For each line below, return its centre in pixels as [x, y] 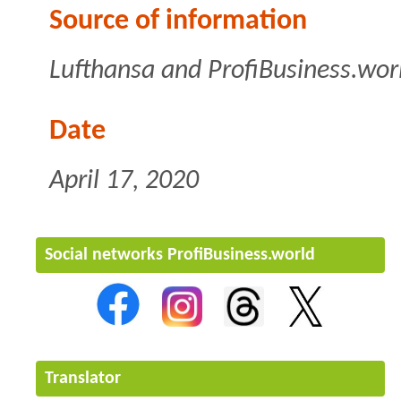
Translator [83, 378]
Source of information [178, 21]
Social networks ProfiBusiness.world [180, 255]
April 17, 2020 [124, 181]
